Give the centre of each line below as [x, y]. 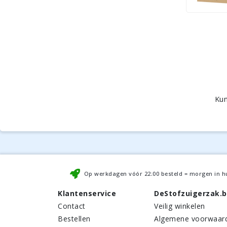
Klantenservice [87, 193]
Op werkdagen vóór [114, 174]
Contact [72, 206]
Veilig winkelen [180, 206]
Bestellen [74, 219]
